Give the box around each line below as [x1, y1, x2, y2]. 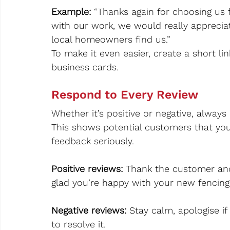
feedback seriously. [51, 136, 134, 147]
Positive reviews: [51, 163, 126, 175]
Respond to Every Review [51, 88, 198, 102]
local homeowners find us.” [51, 34, 170, 45]
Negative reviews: [51, 205, 126, 216]
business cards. [51, 62, 119, 73]
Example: [51, 6, 94, 17]
